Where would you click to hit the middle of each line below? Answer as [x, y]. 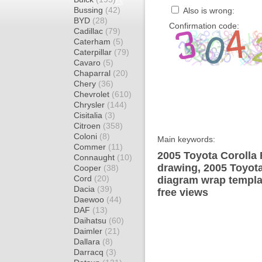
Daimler [89, 231]
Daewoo [90, 199]
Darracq [90, 252]
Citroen [88, 126]
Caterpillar [94, 52]
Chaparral [93, 73]
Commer [91, 147]
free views [183, 192]
